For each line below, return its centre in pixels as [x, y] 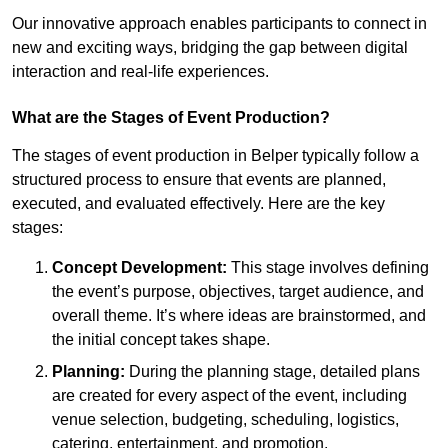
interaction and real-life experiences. [140, 71]
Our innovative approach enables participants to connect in [219, 23]
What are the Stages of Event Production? [171, 117]
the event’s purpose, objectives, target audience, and [238, 291]
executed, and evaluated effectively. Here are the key [198, 203]
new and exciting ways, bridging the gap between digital [210, 47]
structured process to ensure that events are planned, [199, 179]
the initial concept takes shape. [161, 339]
